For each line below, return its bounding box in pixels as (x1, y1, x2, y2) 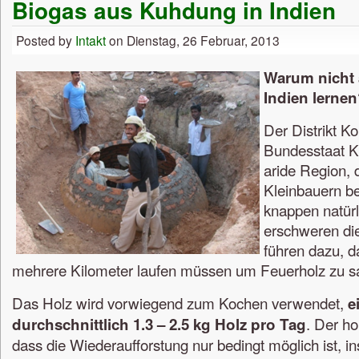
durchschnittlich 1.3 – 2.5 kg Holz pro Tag (12, 313, 306, 335)
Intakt (75, 30, 106, 49)
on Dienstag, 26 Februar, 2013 (106, 30, 280, 49)
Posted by (16, 30, 75, 49)
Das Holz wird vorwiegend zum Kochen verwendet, (12, 291, 348, 313)
